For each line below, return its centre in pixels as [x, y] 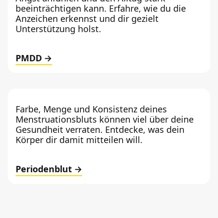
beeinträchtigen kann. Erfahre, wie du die [101, 8]
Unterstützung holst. [58, 28]
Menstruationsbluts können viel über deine [105, 119]
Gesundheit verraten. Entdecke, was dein [100, 129]
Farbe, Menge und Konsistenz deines [91, 109]
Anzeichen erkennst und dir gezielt [87, 18]
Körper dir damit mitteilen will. [79, 139]
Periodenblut [44, 169]
